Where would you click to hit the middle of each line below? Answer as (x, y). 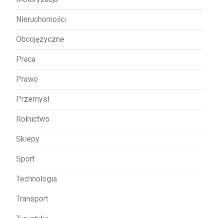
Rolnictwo (33, 119)
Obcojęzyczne (40, 39)
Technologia (36, 179)
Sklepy (28, 139)
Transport (32, 199)
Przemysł (33, 99)
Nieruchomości (41, 19)
